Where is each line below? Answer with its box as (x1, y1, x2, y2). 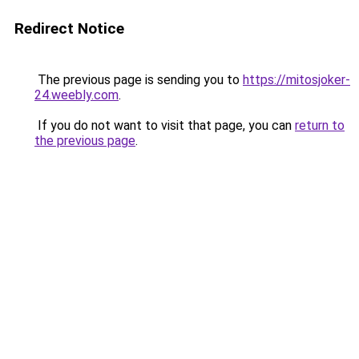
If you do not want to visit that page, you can (34, 118, 295, 133)
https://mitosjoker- (243, 72, 350, 87)
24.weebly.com (34, 87, 119, 103)
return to (295, 118, 345, 133)
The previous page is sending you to (34, 72, 243, 87)
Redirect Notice (14, 19, 124, 38)
